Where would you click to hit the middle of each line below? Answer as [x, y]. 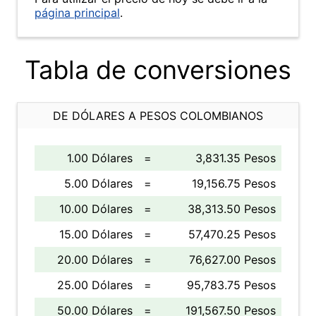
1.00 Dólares [100, 158]
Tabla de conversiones [158, 70]
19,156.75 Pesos [234, 183]
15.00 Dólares [96, 234]
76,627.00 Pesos [232, 260]
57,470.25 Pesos [232, 234]
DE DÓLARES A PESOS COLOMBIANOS [158, 116]
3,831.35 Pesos [236, 158]
